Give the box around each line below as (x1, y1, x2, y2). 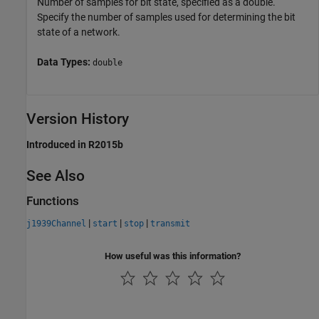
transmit (150, 219, 190, 229)
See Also (26, 167, 85, 184)
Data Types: (37, 56, 93, 68)
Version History (26, 110, 129, 127)
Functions (26, 194, 79, 208)
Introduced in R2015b (26, 138, 123, 150)
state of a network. (37, 26, 120, 38)
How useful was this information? (105, 251, 241, 262)
